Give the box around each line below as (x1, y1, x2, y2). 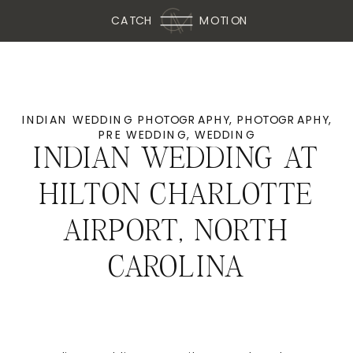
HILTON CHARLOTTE (38, 180, 313, 211)
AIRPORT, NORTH (62, 216, 288, 247)
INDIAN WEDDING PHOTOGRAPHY (22, 111, 230, 128)
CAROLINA (107, 252, 243, 284)
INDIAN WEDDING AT (32, 143, 318, 174)
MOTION (199, 12, 250, 29)
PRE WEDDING (98, 126, 188, 143)
